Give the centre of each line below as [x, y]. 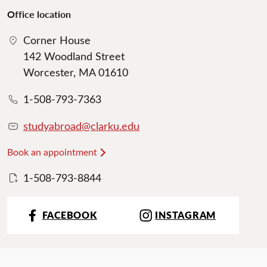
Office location [39, 14]
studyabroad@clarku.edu [81, 126]
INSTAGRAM [186, 215]
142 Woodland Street [74, 56]
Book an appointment [52, 152]
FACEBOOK [69, 215]
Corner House [57, 40]
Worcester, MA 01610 [76, 72]
